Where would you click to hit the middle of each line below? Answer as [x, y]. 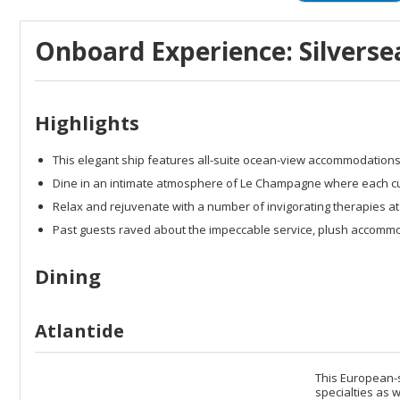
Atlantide [79, 331]
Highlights [87, 123]
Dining [68, 276]
